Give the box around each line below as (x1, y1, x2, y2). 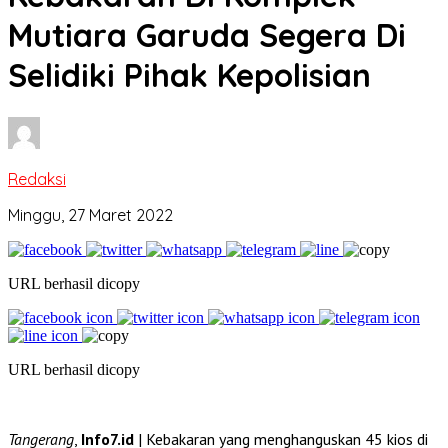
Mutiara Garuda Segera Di (8, 15, 406, 56)
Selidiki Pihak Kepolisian (8, 55, 371, 96)
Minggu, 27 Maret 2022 (8, 204, 173, 225)
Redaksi (8, 168, 66, 189)
